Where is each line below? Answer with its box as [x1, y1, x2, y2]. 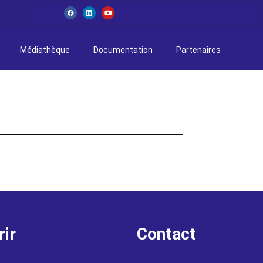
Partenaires [176, 45, 221, 55]
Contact [136, 224, 196, 244]
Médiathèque [19, 45, 70, 55]
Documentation [93, 45, 153, 55]
